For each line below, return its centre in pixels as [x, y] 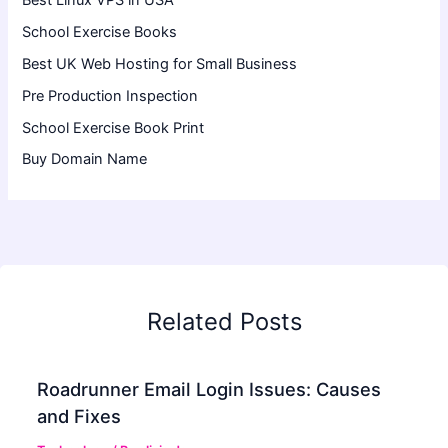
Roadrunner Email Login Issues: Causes [209, 389]
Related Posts [224, 321]
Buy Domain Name [85, 159]
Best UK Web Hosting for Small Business [160, 63]
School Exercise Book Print [113, 127]
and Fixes [79, 416]
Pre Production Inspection [110, 95]
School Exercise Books [100, 31]
